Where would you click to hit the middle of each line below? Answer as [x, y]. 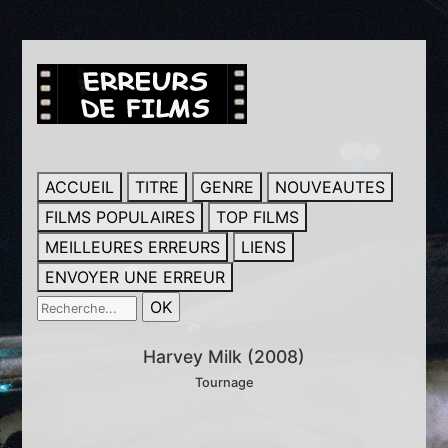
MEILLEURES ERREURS [133, 247]
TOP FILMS [258, 217]
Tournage [224, 382]
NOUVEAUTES [330, 187]
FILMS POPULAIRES [120, 217]
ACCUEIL [80, 187]
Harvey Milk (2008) [224, 356]
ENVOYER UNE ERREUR [135, 277]
